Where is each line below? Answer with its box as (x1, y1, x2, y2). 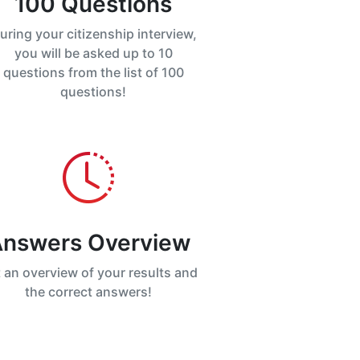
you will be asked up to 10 (14, 45, 173, 62)
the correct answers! (25, 284, 152, 301)
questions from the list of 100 (2, 64, 184, 81)
